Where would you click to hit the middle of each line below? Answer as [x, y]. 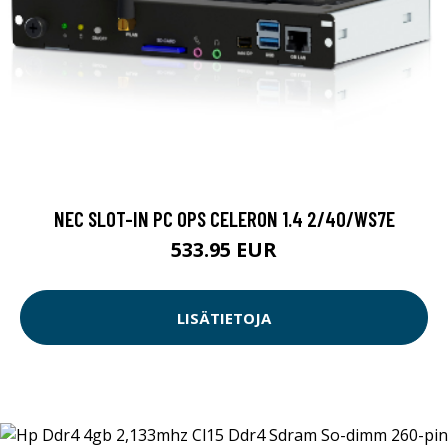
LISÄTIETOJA [224, 317]
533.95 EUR [224, 250]
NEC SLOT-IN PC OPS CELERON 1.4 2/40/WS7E [224, 219]
